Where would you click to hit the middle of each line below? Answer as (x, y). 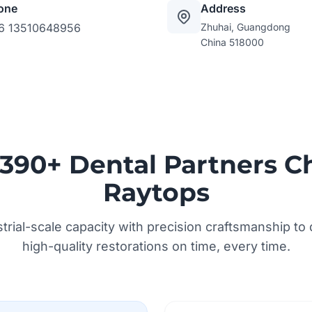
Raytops (156, 192)
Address (223, 8)
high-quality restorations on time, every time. (156, 246)
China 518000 (232, 42)
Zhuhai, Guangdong (245, 27)
